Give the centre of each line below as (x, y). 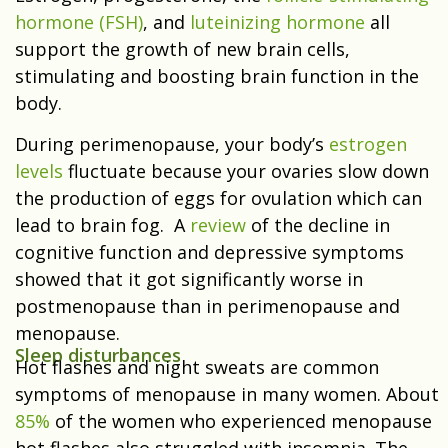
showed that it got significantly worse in (189, 279)
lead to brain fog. (94, 225)
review (218, 225)
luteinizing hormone (277, 22)
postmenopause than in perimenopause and (207, 306)
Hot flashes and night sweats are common (197, 367)
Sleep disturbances (98, 355)
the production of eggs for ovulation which (201, 198)
